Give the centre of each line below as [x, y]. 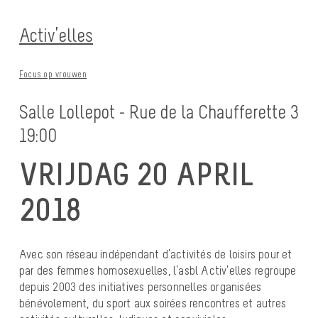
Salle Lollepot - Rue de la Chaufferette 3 [159, 111]
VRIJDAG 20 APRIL [136, 174]
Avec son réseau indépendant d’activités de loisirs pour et [156, 254]
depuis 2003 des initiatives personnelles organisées [141, 287]
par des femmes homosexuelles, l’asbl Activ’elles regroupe [158, 271]
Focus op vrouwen [53, 74]
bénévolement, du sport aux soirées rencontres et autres [153, 303]
